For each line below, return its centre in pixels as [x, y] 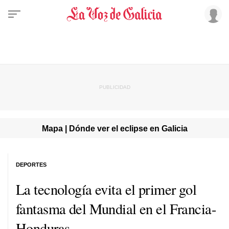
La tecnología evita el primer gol [106, 189]
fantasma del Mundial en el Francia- [116, 208]
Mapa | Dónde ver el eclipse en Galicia [114, 128]
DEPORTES [31, 164]
